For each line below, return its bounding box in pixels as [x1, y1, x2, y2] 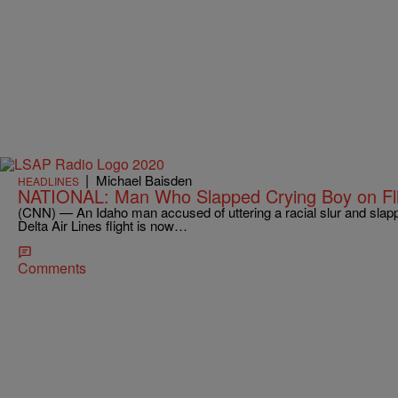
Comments [18, 257, 86, 278]
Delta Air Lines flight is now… [18, 215, 187, 235]
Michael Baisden [96, 170, 192, 189]
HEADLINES [18, 172, 79, 188]
